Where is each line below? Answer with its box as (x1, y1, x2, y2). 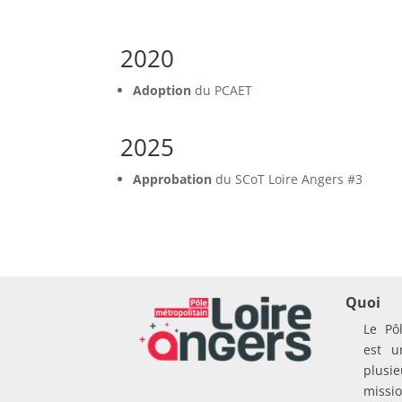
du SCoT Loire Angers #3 (215, 170, 363, 188)
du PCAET (195, 82, 253, 100)
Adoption (133, 82, 196, 100)
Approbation (133, 170, 216, 188)
